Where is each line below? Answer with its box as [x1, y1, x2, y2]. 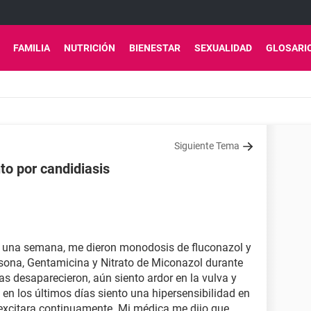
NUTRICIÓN [64, 42, 115, 53]
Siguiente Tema [174, 140, 239, 151]
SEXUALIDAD [194, 42, 252, 53]
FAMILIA [13, 42, 50, 53]
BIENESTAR [129, 42, 180, 53]
